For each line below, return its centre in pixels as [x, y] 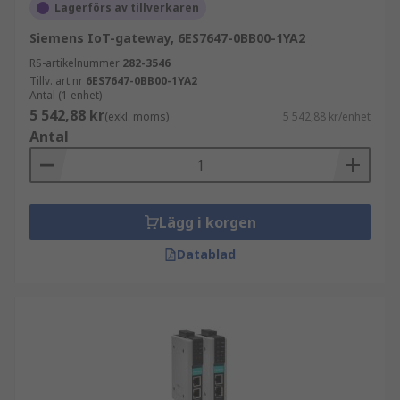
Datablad [206, 254]
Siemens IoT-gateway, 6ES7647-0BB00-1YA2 [167, 38]
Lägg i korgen [207, 222]
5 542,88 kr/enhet [327, 117]
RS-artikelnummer [75, 63]
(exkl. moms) [137, 117]
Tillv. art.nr [56, 81]
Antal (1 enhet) [66, 95]
